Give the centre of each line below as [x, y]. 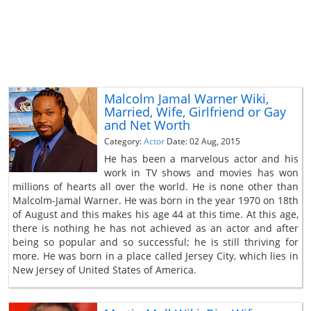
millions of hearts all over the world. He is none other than [155, 186]
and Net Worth [147, 125]
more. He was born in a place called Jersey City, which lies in [155, 255]
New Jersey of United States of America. [104, 269]
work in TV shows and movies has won [201, 172]
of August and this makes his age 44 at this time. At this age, [155, 214]
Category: [124, 141]
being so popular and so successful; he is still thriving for [155, 242]
